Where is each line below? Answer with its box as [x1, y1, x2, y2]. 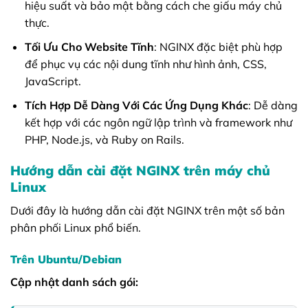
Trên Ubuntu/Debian [10, 252, 122, 266]
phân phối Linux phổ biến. [10, 220, 141, 234]
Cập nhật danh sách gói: [10, 274, 138, 289]
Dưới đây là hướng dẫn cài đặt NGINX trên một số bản [10, 203, 285, 217]
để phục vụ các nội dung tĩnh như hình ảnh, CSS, [24, 56, 267, 71]
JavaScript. [24, 74, 81, 88]
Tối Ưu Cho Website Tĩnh [24, 39, 154, 54]
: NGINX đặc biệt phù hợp [153, 39, 283, 54]
